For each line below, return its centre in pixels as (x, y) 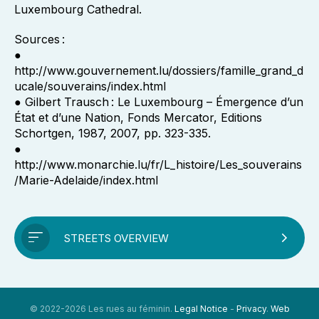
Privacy (251, 309)
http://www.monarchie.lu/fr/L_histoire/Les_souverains (158, 164)
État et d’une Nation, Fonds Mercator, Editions (138, 117)
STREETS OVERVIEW (116, 238)
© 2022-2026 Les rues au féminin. (102, 309)
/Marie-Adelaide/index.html (86, 180)
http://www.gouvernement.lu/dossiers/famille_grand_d (159, 70)
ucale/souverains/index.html (90, 86)
